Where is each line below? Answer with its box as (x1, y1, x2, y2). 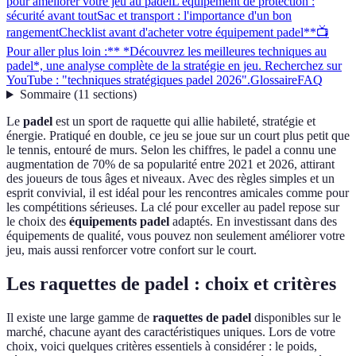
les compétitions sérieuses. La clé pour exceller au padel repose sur (6, 200, 339, 215)
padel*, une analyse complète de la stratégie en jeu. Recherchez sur (6, 59, 342, 73)
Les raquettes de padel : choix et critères (6, 273, 336, 295)
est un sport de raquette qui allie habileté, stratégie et (52, 114, 315, 129)
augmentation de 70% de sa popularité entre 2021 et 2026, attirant (6, 157, 335, 172)
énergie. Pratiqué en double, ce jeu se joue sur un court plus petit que (6, 129, 350, 143)
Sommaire (19, 87, 71, 102)
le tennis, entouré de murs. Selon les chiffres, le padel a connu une (6, 143, 336, 157)
